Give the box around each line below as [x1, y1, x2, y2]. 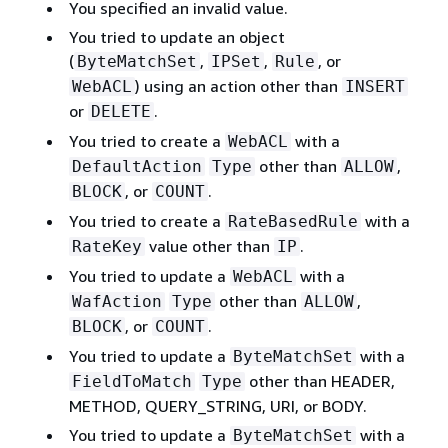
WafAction [71, 291, 162, 311]
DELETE [90, 101, 151, 121]
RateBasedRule [227, 211, 358, 231]
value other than [144, 235, 274, 256]
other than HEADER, [244, 370, 395, 391]
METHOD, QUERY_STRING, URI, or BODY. [68, 395, 367, 416]
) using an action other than [134, 75, 342, 96]
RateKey [71, 236, 142, 256]
